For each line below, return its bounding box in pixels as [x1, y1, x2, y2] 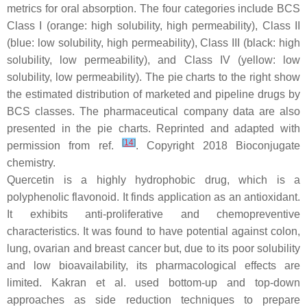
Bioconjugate [236, 140, 300, 152]
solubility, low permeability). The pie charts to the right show [7, 71, 300, 84]
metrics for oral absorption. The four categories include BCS [7, 3, 300, 15]
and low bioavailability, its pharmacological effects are [7, 260, 300, 272]
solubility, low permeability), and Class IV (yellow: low [7, 54, 300, 66]
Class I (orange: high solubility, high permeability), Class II [7, 20, 300, 32]
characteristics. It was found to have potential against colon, [7, 225, 300, 238]
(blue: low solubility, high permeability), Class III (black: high [7, 37, 300, 49]
